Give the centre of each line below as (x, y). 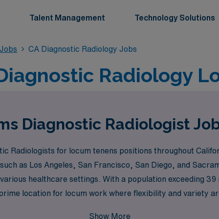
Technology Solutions (175, 18)
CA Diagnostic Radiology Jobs (82, 49)
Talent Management (67, 18)
